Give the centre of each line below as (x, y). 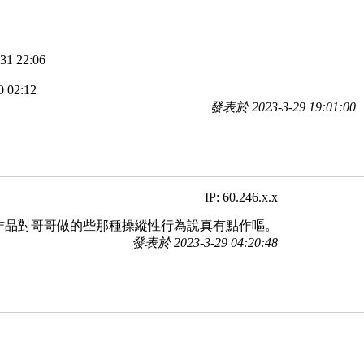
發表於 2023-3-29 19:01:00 (283, 107)
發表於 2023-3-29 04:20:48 (205, 242)
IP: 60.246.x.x (241, 197)
